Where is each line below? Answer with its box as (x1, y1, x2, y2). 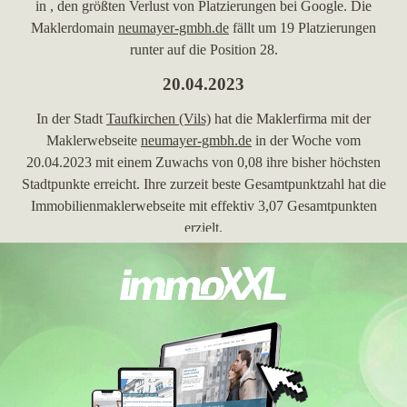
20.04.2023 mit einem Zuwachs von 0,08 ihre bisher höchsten (26, 154, 381, 170)
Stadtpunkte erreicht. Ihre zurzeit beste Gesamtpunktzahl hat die (21, 176, 386, 192)
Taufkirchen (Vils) (106, 111, 211, 126)
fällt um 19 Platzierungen (229, 20, 376, 35)
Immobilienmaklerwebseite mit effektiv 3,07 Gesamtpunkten (30, 198, 377, 213)
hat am (346, 289, 388, 304)
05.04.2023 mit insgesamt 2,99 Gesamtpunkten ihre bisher (36, 311, 371, 326)
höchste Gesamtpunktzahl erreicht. (104, 333, 303, 348)
